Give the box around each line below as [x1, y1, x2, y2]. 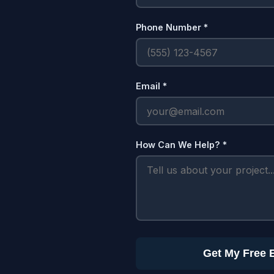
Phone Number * [136, 22, 208, 32]
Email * [136, 81, 167, 91]
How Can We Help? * [136, 139, 227, 150]
